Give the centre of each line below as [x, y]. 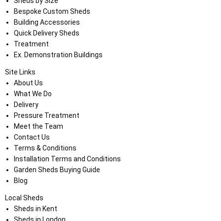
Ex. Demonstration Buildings [58, 55]
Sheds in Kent [35, 209]
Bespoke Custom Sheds [52, 12]
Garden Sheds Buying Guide [57, 170]
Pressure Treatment [46, 116]
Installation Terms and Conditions [67, 159]
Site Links [20, 72]
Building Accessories [47, 22]
